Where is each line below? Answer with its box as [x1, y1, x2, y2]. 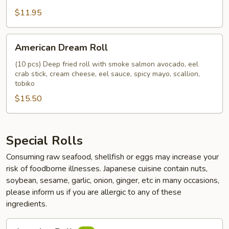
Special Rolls [6, 132, 83, 149]
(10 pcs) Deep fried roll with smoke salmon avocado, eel [15, 59, 198, 69]
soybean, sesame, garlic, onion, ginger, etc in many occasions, [6, 175, 219, 186]
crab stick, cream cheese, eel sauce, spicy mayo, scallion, [15, 69, 200, 79]
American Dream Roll [15, 41, 108, 54]
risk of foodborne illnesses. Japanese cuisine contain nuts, [6, 163, 208, 174]
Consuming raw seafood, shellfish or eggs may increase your [6, 151, 219, 163]
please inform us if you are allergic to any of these [6, 187, 181, 198]
